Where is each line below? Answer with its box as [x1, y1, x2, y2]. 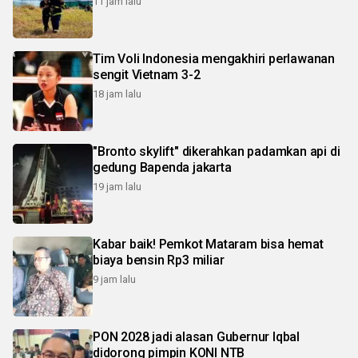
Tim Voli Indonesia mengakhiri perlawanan [93, 51, 335, 66]
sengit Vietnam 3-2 [93, 67, 201, 82]
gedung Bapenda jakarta [93, 160, 232, 175]
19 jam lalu [93, 181, 141, 193]
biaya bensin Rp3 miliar [93, 253, 225, 268]
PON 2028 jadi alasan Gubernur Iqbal [93, 329, 300, 344]
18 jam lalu [93, 88, 141, 100]
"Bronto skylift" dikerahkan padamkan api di [93, 144, 340, 159]
